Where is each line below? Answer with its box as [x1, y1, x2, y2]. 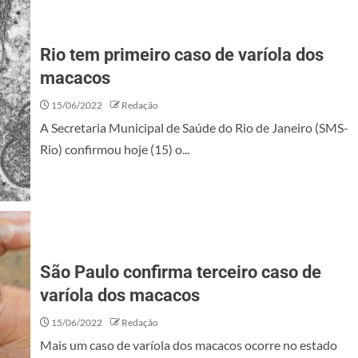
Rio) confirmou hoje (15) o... [40, 141, 189, 157]
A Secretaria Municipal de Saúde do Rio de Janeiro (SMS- [40, 120, 348, 135]
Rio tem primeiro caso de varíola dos [40, 45, 324, 65]
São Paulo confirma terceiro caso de [40, 262, 321, 282]
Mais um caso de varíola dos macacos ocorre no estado [40, 337, 337, 352]
